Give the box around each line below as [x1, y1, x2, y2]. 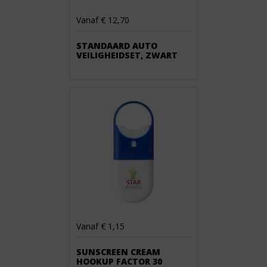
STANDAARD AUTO [76, 40, 157, 51]
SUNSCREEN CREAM [76, 246, 160, 257]
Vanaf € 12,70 [76, 14, 129, 26]
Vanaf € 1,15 [76, 221, 125, 232]
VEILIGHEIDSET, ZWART [76, 49, 178, 61]
